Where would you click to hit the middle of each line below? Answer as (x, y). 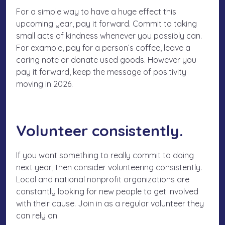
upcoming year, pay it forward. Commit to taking (106, 24)
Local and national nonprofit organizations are (103, 180)
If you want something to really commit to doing (105, 155)
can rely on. (37, 216)
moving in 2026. (44, 84)
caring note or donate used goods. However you (106, 60)
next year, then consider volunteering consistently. (109, 167)
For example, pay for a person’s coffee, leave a (103, 48)
